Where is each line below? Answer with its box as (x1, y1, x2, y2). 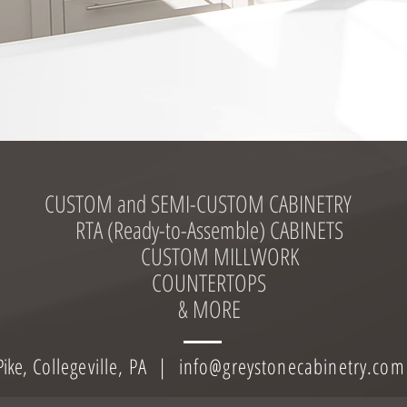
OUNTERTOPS (162, 266, 266, 299)
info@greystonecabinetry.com (178, 352, 405, 381)
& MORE (177, 293, 241, 325)
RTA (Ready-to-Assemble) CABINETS (74, 213, 343, 246)
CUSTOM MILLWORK (119, 240, 299, 273)
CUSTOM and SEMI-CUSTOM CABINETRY (45, 187, 373, 220)
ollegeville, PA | (41, 352, 179, 381)
